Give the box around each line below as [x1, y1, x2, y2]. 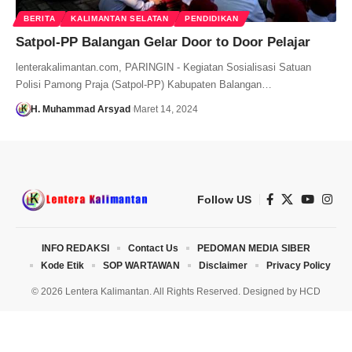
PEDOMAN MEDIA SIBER [197, 242, 310, 254]
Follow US [197, 192, 251, 206]
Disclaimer [198, 259, 247, 271]
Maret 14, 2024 [133, 103, 198, 115]
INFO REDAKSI [42, 242, 109, 254]
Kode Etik [40, 259, 84, 271]
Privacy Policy [266, 259, 331, 271]
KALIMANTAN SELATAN [71, 13, 169, 23]
